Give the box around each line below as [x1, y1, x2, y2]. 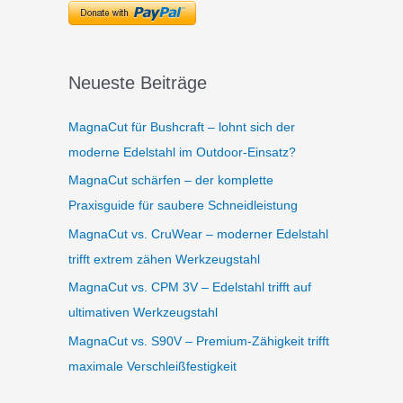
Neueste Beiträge [68, 72, 207, 93]
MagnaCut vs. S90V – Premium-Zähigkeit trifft [68, 333, 329, 348]
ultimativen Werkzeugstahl [68, 305, 218, 320]
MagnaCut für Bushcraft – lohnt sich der [68, 119, 295, 134]
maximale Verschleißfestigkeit [68, 358, 237, 373]
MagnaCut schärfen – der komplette [68, 173, 273, 188]
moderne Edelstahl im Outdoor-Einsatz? [68, 144, 296, 159]
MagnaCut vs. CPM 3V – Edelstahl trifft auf [68, 280, 311, 295]
